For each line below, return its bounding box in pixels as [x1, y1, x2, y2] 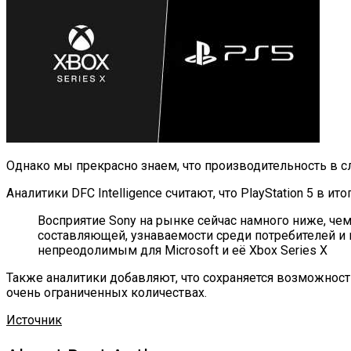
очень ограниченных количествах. [6, 285, 207, 301]
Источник [6, 313, 62, 328]
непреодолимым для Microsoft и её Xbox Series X [38, 243, 327, 259]
